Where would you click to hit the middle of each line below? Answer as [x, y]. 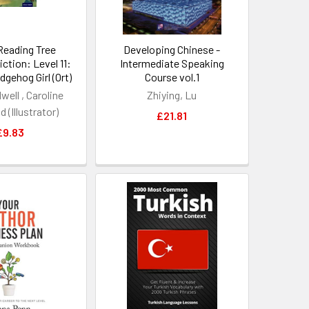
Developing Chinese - [172, 49]
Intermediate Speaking [172, 63]
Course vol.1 [172, 77]
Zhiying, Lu [172, 94]
